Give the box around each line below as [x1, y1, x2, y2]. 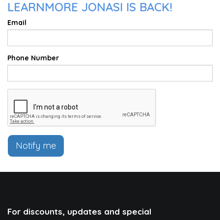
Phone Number [7, 54, 59, 62]
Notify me [16, 140, 56, 151]
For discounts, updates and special [7, 206, 151, 217]
